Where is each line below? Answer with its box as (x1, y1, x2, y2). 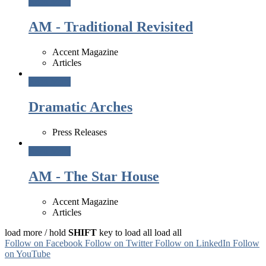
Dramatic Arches (28, 99, 132, 115)
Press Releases (52, 126, 107, 137)
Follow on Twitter (85, 237, 153, 248)
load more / (5, 227, 47, 237)
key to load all (97, 227, 152, 237)
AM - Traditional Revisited (28, 19, 193, 35)
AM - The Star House (28, 168, 159, 184)
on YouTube (5, 248, 50, 259)
